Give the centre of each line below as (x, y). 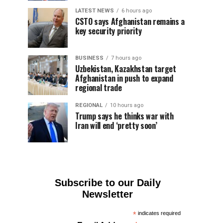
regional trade (99, 88)
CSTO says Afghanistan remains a (130, 21)
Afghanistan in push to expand (124, 78)
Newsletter (108, 194)
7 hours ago (126, 58)
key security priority (109, 31)
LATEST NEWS (95, 11)
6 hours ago (137, 11)
